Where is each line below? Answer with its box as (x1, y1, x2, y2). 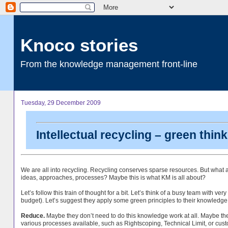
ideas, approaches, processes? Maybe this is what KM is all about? (20, 174, 206, 181)
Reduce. (20, 212, 46, 219)
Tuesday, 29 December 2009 (20, 99, 101, 106)
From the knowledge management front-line (20, 59, 197, 69)
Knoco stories (20, 35, 138, 55)
